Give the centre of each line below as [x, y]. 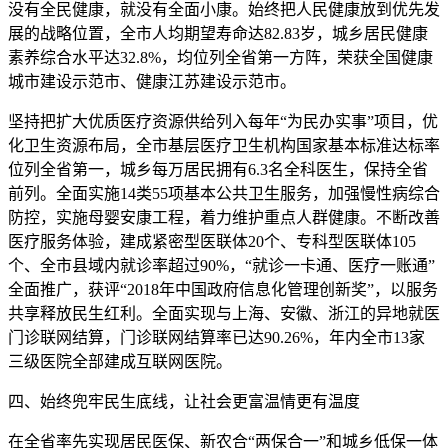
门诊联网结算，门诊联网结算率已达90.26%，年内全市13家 [216, 337]
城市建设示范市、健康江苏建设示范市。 [152, 81]
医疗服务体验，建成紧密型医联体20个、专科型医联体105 [212, 241]
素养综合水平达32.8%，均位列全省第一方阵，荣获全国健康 [220, 57]
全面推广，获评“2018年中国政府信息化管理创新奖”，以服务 [223, 289]
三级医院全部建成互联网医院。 [120, 361]
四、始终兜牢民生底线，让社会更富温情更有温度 [184, 401]
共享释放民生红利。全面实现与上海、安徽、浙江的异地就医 [224, 313]
